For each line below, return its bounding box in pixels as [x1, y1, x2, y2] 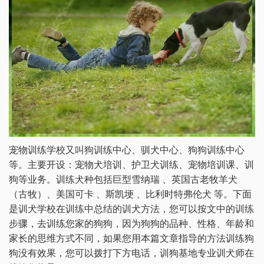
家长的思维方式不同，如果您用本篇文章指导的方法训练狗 [9, 233, 254, 243]
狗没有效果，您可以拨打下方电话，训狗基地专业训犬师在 [9, 247, 254, 258]
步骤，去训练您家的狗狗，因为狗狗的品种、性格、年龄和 [9, 218, 254, 229]
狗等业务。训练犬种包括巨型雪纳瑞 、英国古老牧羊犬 [9, 174, 237, 184]
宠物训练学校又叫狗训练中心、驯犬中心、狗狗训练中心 [9, 144, 245, 155]
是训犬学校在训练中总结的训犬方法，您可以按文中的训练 [9, 203, 254, 214]
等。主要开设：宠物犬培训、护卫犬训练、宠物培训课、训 [9, 159, 254, 170]
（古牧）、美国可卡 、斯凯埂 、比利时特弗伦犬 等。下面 [9, 189, 252, 199]
